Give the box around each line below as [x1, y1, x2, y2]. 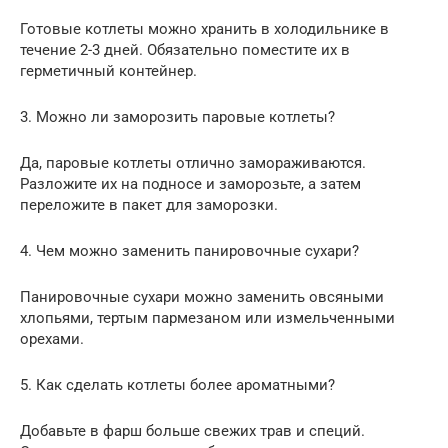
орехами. [20, 330, 84, 349]
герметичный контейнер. [20, 62, 197, 81]
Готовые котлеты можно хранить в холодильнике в [20, 20, 389, 39]
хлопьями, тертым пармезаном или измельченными [20, 309, 395, 328]
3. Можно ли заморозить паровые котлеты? [20, 108, 335, 127]
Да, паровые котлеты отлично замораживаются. [20, 154, 366, 173]
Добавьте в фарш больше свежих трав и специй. [20, 422, 365, 441]
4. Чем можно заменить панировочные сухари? [20, 242, 359, 261]
